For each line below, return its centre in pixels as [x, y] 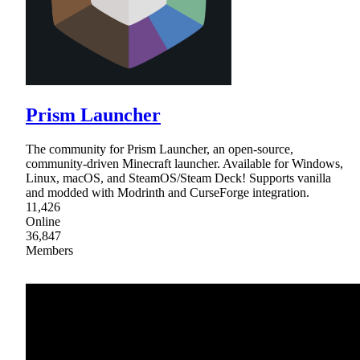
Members [49, 251]
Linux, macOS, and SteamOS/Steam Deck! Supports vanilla [178, 178]
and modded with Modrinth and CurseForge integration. [168, 193]
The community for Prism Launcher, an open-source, [160, 149]
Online [43, 222]
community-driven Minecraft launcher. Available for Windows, [184, 164]
